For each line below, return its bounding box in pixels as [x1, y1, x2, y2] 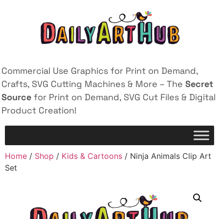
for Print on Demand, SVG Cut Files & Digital [31, 91, 216, 103]
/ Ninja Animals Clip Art [122, 151, 211, 161]
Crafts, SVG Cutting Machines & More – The [1, 78, 185, 89]
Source [1, 91, 31, 103]
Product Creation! [1, 105, 77, 116]
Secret [185, 78, 213, 89]
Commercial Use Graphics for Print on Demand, [1, 65, 198, 76]
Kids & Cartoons [62, 151, 122, 161]
